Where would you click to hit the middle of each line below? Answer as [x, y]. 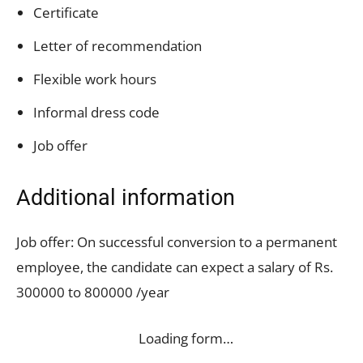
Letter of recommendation [117, 45]
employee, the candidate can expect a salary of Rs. [175, 267]
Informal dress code [96, 112]
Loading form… [186, 338]
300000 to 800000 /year [93, 292]
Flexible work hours [95, 79]
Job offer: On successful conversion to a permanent [177, 241]
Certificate [66, 12]
